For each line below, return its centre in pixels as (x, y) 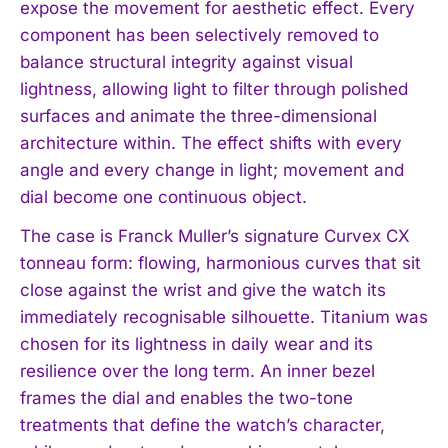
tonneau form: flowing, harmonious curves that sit (220, 263)
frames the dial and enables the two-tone (186, 398)
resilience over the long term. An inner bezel (197, 371)
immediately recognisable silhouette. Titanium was (224, 317)
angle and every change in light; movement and (212, 170)
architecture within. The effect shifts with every (211, 143)
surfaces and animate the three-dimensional (198, 116)
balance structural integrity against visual (186, 62)
